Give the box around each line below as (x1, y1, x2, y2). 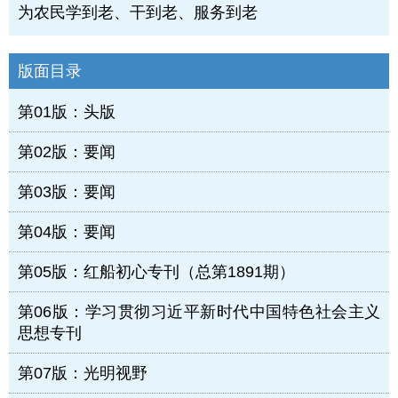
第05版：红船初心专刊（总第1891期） (18, 263, 295, 282)
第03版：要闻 (18, 183, 115, 202)
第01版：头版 (18, 103, 115, 122)
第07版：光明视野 (18, 364, 147, 383)
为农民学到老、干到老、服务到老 (18, 4, 258, 22)
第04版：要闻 (18, 223, 115, 242)
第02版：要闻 (18, 143, 115, 162)
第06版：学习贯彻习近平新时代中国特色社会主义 (18, 303, 380, 322)
